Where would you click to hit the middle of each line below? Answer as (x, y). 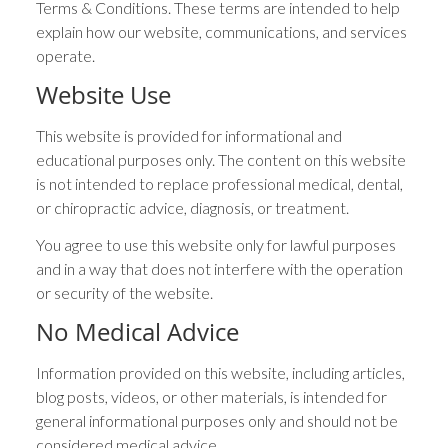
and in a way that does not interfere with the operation (220, 268)
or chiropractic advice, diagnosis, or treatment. (193, 207)
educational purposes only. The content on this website (221, 159)
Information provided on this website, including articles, (221, 372)
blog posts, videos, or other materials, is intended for (212, 396)
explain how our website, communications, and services (222, 31)
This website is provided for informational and (189, 135)
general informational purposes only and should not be (217, 420)
